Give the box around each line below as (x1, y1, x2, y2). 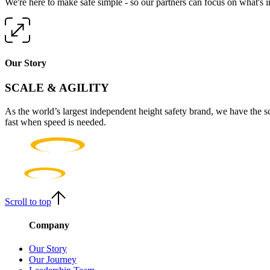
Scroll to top (5, 196, 51, 207)
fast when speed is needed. (5, 116, 106, 127)
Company (29, 220, 69, 231)
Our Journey (29, 254, 77, 265)
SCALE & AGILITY (5, 81, 109, 95)
